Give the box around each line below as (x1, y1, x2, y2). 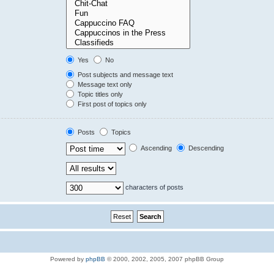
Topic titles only (76, 90, 124, 98)
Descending (187, 144, 224, 152)
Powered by (50, 255, 86, 262)
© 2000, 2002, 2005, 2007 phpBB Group (105, 255, 224, 262)
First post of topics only (76, 100, 147, 108)
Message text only (76, 80, 133, 88)
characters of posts (124, 183, 184, 191)
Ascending (139, 144, 172, 152)
